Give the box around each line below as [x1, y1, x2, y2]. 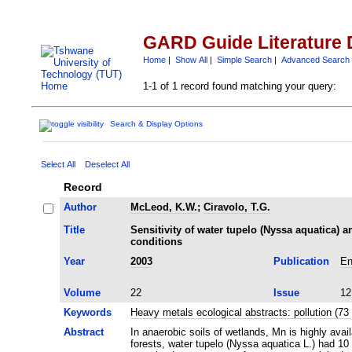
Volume [63, 286, 101, 299]
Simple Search [216, 54, 272, 64]
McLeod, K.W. [130, 200, 197, 213]
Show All [174, 54, 207, 64]
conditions [130, 235, 182, 247]
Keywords [63, 306, 112, 318]
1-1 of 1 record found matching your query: [142, 80, 336, 92]
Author [63, 200, 97, 213]
